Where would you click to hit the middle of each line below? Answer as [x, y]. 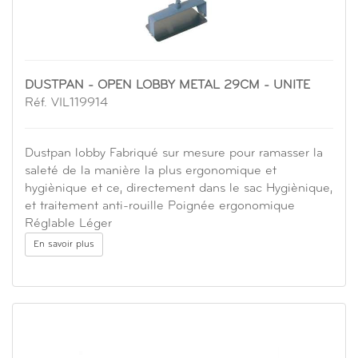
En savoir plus [64, 245]
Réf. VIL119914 [66, 103]
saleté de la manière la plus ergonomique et [151, 171]
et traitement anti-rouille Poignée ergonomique [160, 207]
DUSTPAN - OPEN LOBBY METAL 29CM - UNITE [167, 86]
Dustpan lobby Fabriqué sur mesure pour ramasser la [174, 154]
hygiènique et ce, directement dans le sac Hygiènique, [179, 189]
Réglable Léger [68, 224]
